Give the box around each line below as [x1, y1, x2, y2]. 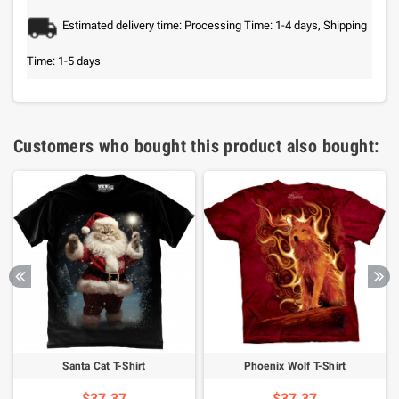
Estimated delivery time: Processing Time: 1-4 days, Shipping [62, 19, 367, 32]
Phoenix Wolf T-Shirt [243, 360, 346, 372]
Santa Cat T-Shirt [62, 360, 146, 372]
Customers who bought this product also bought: [13, 135, 379, 157]
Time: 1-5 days [27, 54, 101, 68]
